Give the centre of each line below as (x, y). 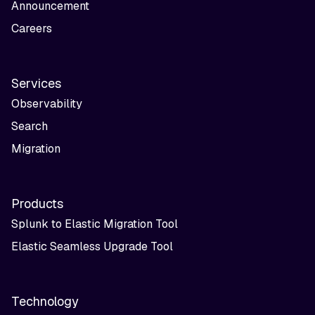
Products (37, 203)
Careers (32, 28)
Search (30, 126)
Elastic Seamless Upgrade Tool (92, 246)
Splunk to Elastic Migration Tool (95, 224)
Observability (47, 103)
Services (36, 83)
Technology (45, 301)
